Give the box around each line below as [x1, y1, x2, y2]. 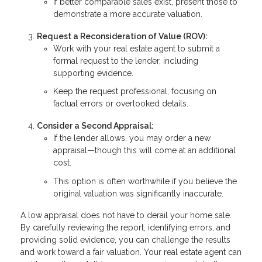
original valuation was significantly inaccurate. [53, 188, 223, 198]
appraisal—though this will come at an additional [53, 146, 236, 156]
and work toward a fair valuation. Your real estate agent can [20, 247, 242, 257]
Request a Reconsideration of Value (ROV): [37, 31, 208, 41]
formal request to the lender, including [53, 56, 198, 65]
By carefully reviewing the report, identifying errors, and [20, 223, 230, 233]
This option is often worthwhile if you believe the [53, 176, 237, 186]
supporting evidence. [53, 68, 133, 78]
